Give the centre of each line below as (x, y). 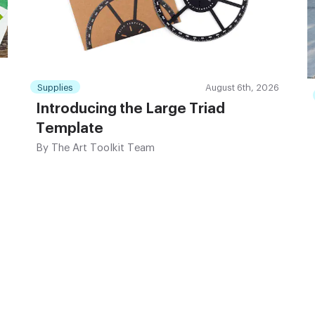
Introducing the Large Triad (130, 109)
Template (69, 129)
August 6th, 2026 (243, 88)
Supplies (55, 88)
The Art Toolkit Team (101, 148)
